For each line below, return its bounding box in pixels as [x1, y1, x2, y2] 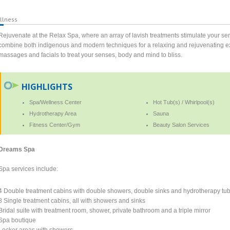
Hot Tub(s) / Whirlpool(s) [152, 99, 215, 105]
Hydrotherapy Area [29, 110, 77, 117]
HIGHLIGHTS [22, 81, 73, 92]
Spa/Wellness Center [29, 99, 82, 105]
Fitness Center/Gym [29, 121, 81, 128]
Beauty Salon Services [152, 121, 209, 128]
